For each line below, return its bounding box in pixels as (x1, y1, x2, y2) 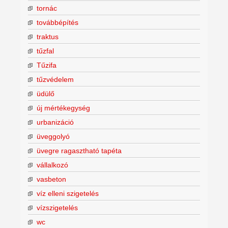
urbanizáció (37, 118, 74, 126)
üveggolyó (37, 132, 70, 140)
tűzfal (37, 46, 54, 55)
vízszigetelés (37, 203, 78, 212)
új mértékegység (37, 103, 90, 112)
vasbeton (37, 175, 66, 183)
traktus (37, 32, 59, 41)
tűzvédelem (37, 75, 74, 83)
